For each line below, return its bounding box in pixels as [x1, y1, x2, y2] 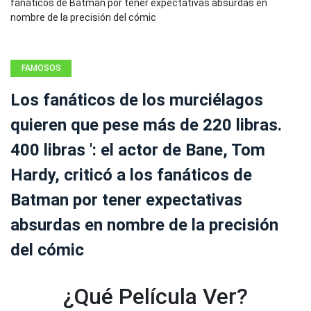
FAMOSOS [21, 63, 61, 73]
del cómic [10, 240, 84, 260]
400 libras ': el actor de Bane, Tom [10, 140, 265, 160]
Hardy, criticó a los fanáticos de [10, 165, 252, 185]
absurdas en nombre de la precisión [10, 215, 278, 235]
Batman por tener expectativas [10, 190, 242, 210]
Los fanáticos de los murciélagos [10, 90, 263, 110]
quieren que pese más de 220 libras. [10, 115, 282, 135]
